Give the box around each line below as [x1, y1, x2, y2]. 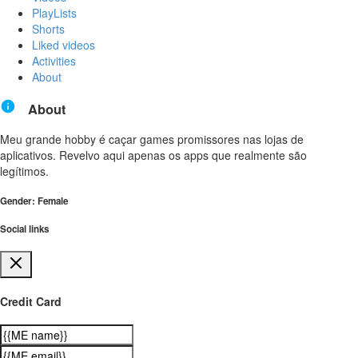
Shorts [32, 21, 65, 38]
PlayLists [32, 5, 77, 22]
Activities [32, 53, 76, 70]
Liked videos [32, 37, 95, 54]
